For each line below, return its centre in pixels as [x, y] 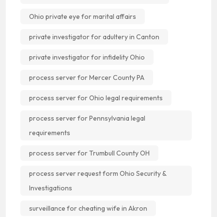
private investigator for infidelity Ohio [87, 57]
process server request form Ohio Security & [98, 173]
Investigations [51, 188]
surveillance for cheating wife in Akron [88, 208]
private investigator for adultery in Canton [94, 37]
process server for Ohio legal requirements [96, 98]
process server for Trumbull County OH [89, 153]
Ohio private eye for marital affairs [83, 16]
